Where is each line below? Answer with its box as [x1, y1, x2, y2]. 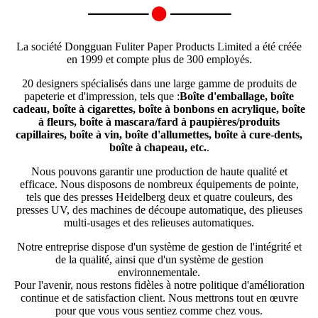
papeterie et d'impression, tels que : [24, 90, 180, 103]
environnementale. [118, 266, 200, 279]
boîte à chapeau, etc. [109, 141, 207, 154]
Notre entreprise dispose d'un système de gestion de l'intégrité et [16, 241, 302, 253]
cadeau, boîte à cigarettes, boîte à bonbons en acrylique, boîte [13, 103, 305, 116]
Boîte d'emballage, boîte [180, 90, 294, 103]
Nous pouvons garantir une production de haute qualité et [31, 165, 287, 178]
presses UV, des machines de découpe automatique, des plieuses [16, 204, 302, 216]
